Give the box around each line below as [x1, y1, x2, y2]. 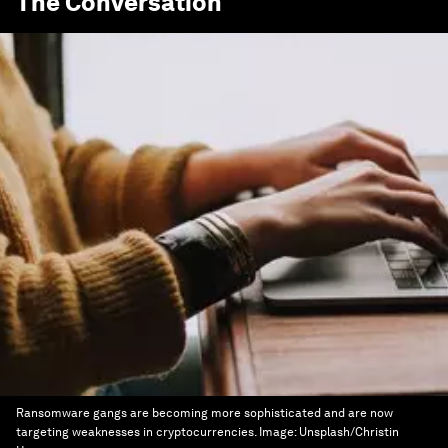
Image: [259, 425, 299, 439]
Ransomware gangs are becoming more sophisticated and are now [16, 406, 393, 420]
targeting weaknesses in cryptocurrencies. [16, 425, 256, 439]
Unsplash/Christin [299, 425, 399, 439]
